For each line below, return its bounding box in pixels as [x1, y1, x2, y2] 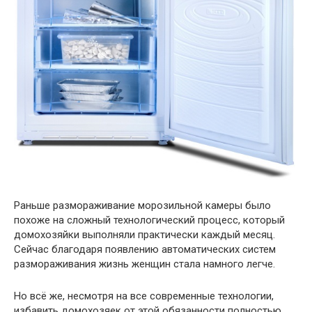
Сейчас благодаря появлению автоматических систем [14, 243, 276, 256]
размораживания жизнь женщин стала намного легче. [14, 258, 275, 270]
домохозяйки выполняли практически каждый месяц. [14, 228, 275, 241]
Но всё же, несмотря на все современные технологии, [14, 290, 274, 302]
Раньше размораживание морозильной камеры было [14, 199, 271, 212]
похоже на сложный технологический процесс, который [14, 214, 285, 226]
